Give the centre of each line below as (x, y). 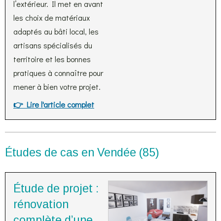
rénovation (41, 204)
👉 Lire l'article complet (54, 104)
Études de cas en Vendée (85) (82, 152)
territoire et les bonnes (52, 59)
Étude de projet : (56, 188)
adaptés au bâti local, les (56, 31)
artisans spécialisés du (53, 45)
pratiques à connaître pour (58, 73)
